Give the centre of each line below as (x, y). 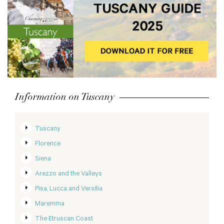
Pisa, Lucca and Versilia (69, 189)
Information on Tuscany (65, 97)
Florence (48, 144)
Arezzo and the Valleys (68, 174)
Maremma (50, 204)
